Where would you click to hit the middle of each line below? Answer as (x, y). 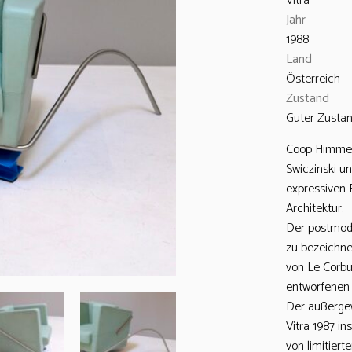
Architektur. (315, 209)
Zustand (308, 99)
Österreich (313, 79)
